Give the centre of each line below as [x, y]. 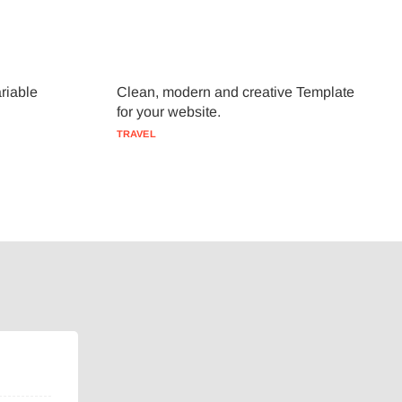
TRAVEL [136, 134]
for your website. [168, 112]
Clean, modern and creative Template [235, 92]
